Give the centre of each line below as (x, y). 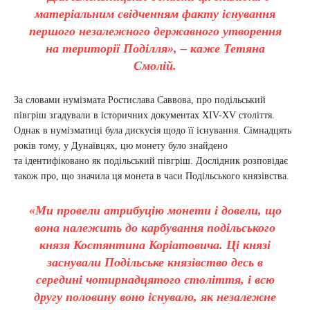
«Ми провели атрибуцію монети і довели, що (155, 211)
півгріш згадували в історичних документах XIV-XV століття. (144, 116)
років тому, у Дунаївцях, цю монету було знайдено (121, 146)
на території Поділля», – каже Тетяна (155, 49)
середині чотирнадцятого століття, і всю (155, 280)
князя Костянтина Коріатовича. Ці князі (155, 245)
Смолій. (155, 66)
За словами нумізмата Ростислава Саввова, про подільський (140, 100)
